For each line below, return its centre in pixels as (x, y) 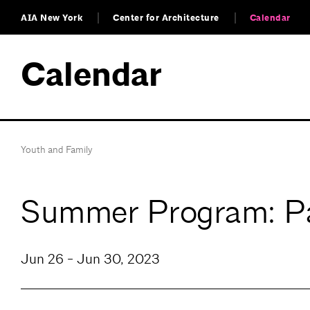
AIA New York (52, 18)
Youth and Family (57, 149)
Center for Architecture (166, 18)
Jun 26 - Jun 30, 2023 (90, 259)
